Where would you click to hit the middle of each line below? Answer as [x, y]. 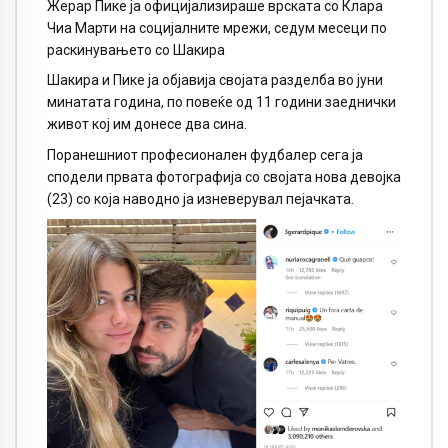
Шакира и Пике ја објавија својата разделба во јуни [215, 80]
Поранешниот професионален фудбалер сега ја [205, 155]
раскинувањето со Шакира [136, 49]
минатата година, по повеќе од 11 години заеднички [221, 102]
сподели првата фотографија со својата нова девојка [224, 177]
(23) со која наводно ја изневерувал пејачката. [200, 199]
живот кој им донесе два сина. [147, 124]
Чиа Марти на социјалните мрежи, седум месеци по [217, 27]
